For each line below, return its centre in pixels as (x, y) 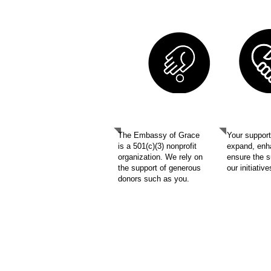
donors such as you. (154, 179)
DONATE (158, 123)
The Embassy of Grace (159, 135)
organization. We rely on (160, 157)
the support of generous (159, 168)
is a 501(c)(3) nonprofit (157, 146)
